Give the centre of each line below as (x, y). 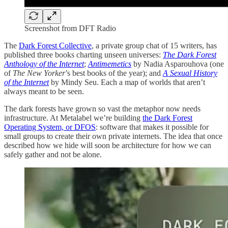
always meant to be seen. (44, 91)
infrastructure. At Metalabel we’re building (73, 118)
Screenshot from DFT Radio (70, 28)
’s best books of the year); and (114, 73)
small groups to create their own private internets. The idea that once (113, 136)
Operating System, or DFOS (50, 127)
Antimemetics (110, 64)
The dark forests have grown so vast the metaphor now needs (102, 108)
